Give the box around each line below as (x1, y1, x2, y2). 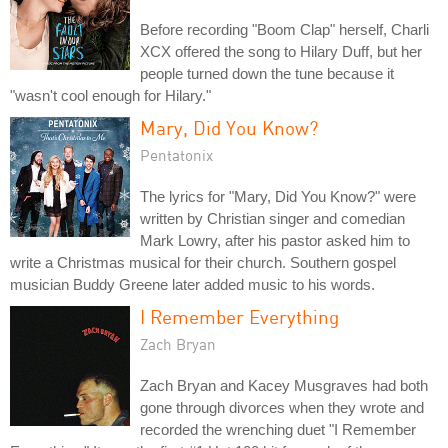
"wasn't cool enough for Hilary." (10, 87, 211, 104)
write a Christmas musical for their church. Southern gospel (10, 254, 396, 271)
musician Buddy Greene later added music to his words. (10, 276, 375, 293)
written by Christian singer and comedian (140, 210, 405, 227)
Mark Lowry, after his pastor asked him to (140, 232, 410, 249)
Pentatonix (140, 146, 213, 164)
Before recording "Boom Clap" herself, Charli (140, 21, 429, 38)
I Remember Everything (140, 305, 339, 328)
